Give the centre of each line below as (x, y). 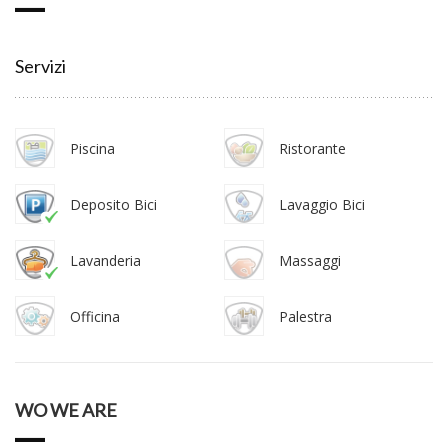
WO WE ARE (66, 409)
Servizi (40, 65)
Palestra (305, 316)
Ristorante (312, 148)
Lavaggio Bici (322, 204)
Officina (95, 316)
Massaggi (310, 260)
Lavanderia (105, 260)
